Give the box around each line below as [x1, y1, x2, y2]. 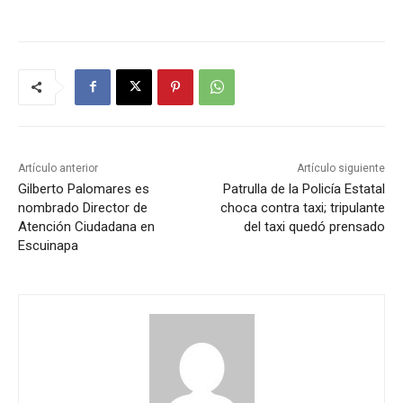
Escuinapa [18, 237, 78, 254]
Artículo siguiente [296, 161, 385, 175]
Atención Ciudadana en [18, 218, 155, 235]
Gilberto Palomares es [18, 180, 149, 197]
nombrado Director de [18, 199, 148, 216]
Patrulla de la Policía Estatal [222, 180, 385, 197]
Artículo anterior [18, 161, 98, 175]
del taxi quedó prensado [243, 218, 385, 235]
